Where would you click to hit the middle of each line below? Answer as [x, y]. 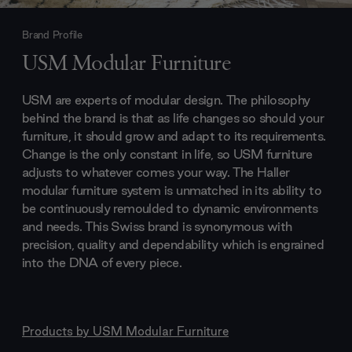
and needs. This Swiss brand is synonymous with [157, 226]
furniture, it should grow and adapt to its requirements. [174, 136]
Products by [57, 330]
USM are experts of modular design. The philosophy [166, 99]
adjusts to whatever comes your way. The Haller [156, 172]
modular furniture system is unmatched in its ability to [172, 190]
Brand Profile [53, 35]
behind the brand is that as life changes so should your [173, 117]
